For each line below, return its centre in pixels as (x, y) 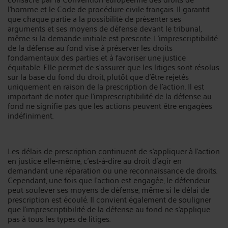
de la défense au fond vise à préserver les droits (90, 47)
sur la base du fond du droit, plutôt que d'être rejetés (98, 76)
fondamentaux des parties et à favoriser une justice (97, 57)
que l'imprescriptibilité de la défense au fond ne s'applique (109, 209)
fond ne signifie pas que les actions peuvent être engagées (110, 105)
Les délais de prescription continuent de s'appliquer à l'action (114, 151)
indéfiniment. (31, 115)
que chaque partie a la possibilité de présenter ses (94, 18)
